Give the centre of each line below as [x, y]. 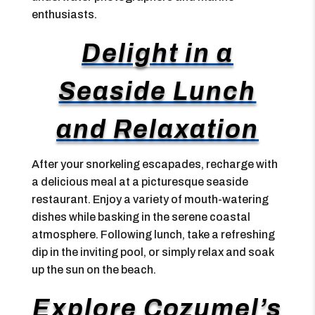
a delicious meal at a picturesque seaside [140, 182]
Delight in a [157, 53]
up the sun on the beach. [94, 270]
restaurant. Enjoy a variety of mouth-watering [150, 199]
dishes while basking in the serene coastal [141, 217]
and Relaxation [157, 129]
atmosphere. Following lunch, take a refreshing [153, 234]
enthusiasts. [64, 14]
